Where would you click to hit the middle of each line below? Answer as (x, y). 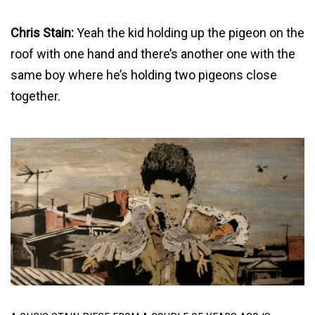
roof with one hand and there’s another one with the (153, 54)
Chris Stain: (42, 33)
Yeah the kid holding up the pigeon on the (189, 33)
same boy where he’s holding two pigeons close (144, 75)
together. (36, 96)
